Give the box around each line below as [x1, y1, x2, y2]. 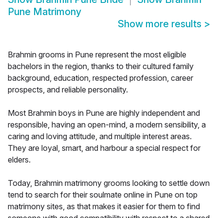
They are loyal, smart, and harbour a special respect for [8, 143, 200, 153]
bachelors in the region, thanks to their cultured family [8, 61, 194, 72]
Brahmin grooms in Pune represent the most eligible [8, 50, 186, 60]
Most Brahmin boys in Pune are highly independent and [8, 108, 200, 118]
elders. [8, 155, 31, 165]
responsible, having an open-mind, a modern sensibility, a [8, 120, 206, 130]
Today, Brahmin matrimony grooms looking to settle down [8, 178, 210, 188]
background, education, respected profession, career [8, 73, 193, 83]
